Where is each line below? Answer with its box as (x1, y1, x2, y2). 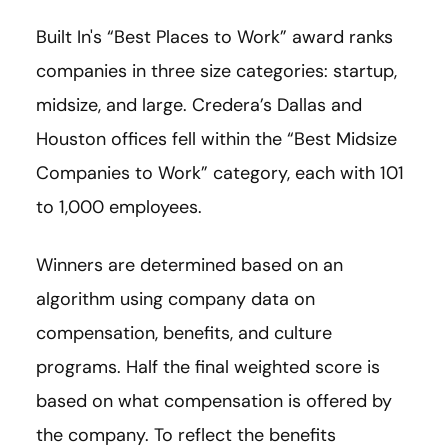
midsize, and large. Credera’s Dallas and (36, 93, 362, 118)
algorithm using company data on (36, 287, 315, 312)
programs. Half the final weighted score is (36, 355, 380, 380)
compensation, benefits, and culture (36, 321, 332, 346)
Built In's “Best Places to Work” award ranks (36, 25, 393, 50)
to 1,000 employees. (36, 195, 202, 220)
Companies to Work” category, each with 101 (36, 161, 404, 186)
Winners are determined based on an (36, 253, 343, 278)
